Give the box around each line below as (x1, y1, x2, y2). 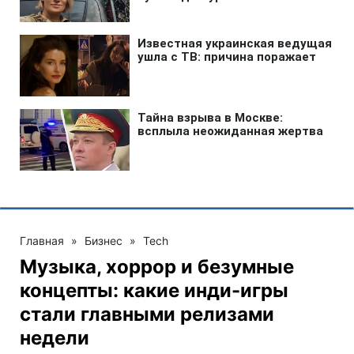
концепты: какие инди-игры (20, 278, 288, 302)
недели (20, 326, 89, 349)
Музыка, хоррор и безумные (20, 254, 294, 278)
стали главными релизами (20, 302, 274, 326)
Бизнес (85, 233, 122, 247)
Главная (20, 233, 64, 247)
